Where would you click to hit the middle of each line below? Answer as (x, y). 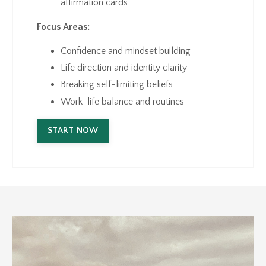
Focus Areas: (63, 27)
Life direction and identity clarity (125, 68)
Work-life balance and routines (122, 101)
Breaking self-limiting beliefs (118, 85)
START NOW (73, 130)
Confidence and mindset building (126, 51)
